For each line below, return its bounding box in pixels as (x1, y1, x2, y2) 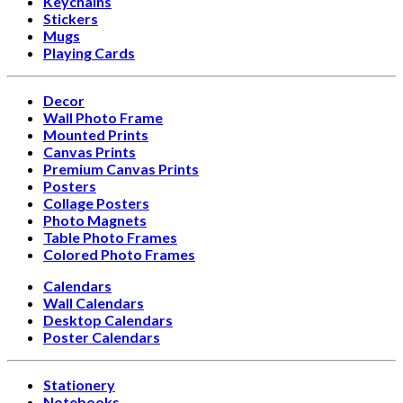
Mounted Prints (43, 126, 148, 143)
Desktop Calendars (43, 311, 173, 328)
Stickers (43, 10, 98, 27)
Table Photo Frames (43, 228, 177, 246)
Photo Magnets (43, 211, 147, 228)
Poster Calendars (43, 328, 160, 345)
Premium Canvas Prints (43, 160, 199, 177)
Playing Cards (43, 44, 135, 61)
